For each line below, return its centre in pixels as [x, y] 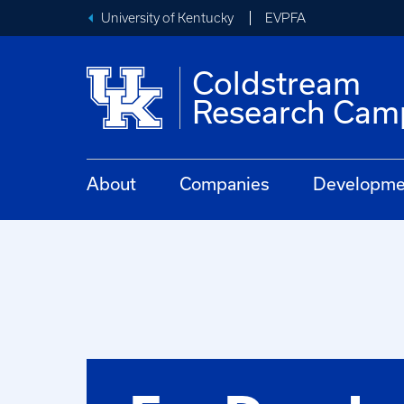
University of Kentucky [167, 18]
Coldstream [277, 83]
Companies [225, 184]
